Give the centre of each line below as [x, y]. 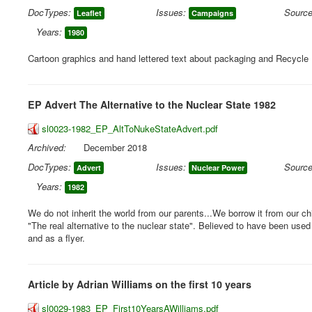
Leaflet [89, 13]
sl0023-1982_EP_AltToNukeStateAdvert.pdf [130, 128]
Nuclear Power [218, 167]
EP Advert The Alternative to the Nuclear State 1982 [152, 104]
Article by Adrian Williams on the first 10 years [140, 284]
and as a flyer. [56, 238]
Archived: [47, 147]
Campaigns [213, 13]
